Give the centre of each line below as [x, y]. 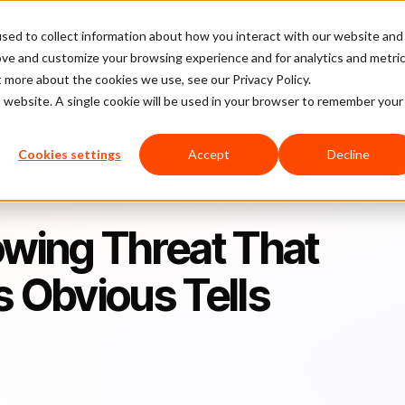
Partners [365, 36]
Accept [209, 155]
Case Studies [181, 36]
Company [274, 36]
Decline [348, 155]
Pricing [95, 36]
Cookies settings [70, 155]
